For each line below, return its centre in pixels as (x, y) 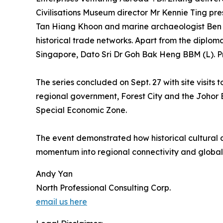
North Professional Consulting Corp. (103, 187)
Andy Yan (54, 173)
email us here (61, 201)
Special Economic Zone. (81, 110)
